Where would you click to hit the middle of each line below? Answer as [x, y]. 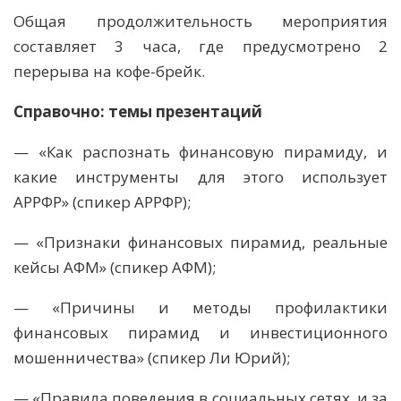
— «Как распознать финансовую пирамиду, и [200, 152]
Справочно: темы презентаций [138, 112]
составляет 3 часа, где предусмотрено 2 [200, 47]
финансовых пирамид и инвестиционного [200, 333]
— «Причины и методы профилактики [200, 308]
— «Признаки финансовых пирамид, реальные [200, 243]
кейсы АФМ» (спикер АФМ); [115, 268]
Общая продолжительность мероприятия [200, 21]
